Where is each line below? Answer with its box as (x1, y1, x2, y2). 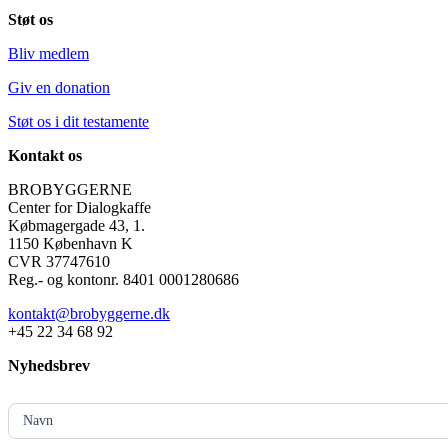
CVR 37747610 (8, 253, 110, 270)
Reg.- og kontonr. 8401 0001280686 (8, 271, 239, 288)
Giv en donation (8, 79, 110, 96)
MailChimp (7, 384, 79, 401)
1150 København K (8, 235, 133, 252)
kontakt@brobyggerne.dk (8, 305, 170, 322)
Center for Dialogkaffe (8, 199, 151, 216)
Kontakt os (8, 147, 82, 164)
